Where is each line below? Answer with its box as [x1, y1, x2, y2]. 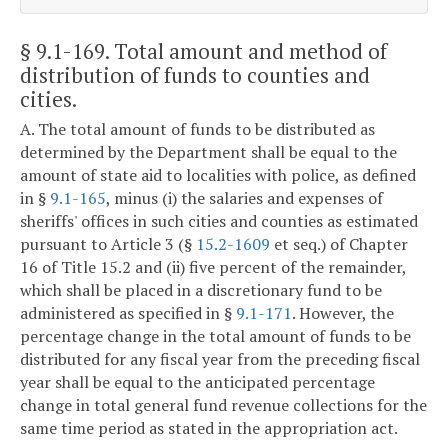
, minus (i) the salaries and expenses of [106, 187, 383, 210]
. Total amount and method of [105, 36, 387, 65]
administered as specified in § [20, 302, 236, 325]
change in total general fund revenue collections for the [20, 394, 427, 417]
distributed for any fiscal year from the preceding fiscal [20, 348, 420, 371]
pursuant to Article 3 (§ [20, 233, 196, 256]
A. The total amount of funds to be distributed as [20, 118, 375, 141]
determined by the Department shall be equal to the [20, 141, 397, 164]
